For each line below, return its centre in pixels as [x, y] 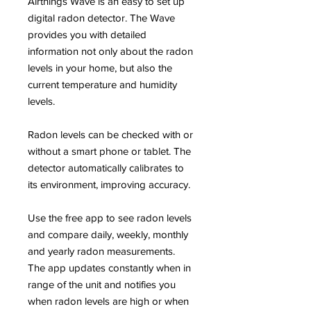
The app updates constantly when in [109, 268]
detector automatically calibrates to [106, 168]
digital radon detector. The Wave [101, 18]
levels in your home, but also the [100, 68]
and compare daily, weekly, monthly [108, 235]
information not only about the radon [110, 51]
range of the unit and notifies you [102, 285]
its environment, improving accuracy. [109, 185]
